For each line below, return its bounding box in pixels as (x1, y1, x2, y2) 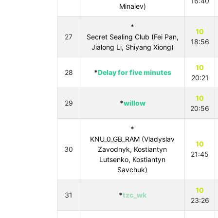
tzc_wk (122, 191, 146, 199)
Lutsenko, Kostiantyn (99, 155, 165, 163)
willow (123, 99, 145, 107)
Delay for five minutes (97, 68, 171, 76)
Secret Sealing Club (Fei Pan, (86, 33, 179, 41)
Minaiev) (119, 2, 146, 10)
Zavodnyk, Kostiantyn (98, 145, 167, 153)
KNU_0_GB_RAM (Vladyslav (90, 135, 175, 143)
